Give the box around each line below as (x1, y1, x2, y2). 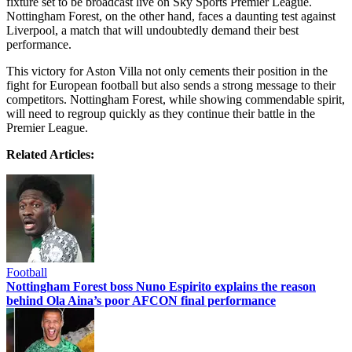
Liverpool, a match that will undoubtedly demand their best (6, 24, 299, 38)
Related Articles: (6, 148, 94, 162)
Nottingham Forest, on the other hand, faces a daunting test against (6, 9, 335, 24)
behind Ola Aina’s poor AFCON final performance (6, 294, 276, 308)
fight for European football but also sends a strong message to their (6, 79, 335, 93)
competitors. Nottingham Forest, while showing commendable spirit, (6, 93, 345, 107)
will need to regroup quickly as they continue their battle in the (6, 107, 315, 121)
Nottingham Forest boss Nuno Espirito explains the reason (6, 280, 316, 294)
